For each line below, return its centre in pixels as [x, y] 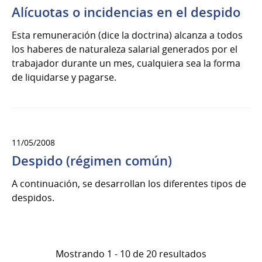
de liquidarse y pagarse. [64, 77]
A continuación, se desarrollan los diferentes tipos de [129, 183]
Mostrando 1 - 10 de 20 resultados [131, 254]
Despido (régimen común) [92, 161]
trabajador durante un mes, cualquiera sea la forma [126, 63]
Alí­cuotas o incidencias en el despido [126, 12]
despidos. [33, 197]
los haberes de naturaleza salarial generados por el [125, 49]
